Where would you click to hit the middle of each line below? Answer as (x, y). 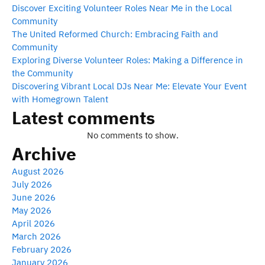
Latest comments (83, 117)
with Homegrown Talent (60, 99)
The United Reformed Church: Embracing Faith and (115, 34)
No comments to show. (132, 135)
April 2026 (33, 223)
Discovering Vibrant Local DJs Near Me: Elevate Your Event (129, 86)
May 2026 (32, 210)
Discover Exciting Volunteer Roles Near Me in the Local (122, 8)
